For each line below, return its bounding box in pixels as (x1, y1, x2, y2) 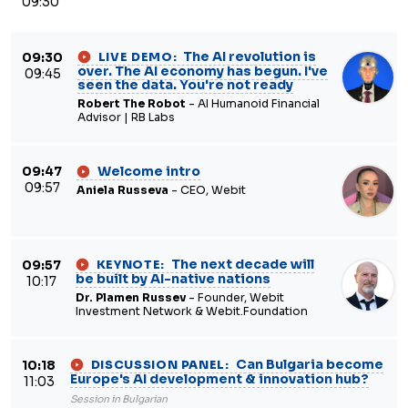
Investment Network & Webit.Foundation (76, 304, 308, 319)
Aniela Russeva (76, 183, 168, 198)
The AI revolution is (180, 48, 317, 65)
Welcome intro (94, 163, 200, 179)
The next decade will (168, 256, 314, 272)
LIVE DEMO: (97, 50, 178, 65)
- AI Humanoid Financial (186, 97, 320, 111)
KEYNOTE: (96, 258, 165, 272)
